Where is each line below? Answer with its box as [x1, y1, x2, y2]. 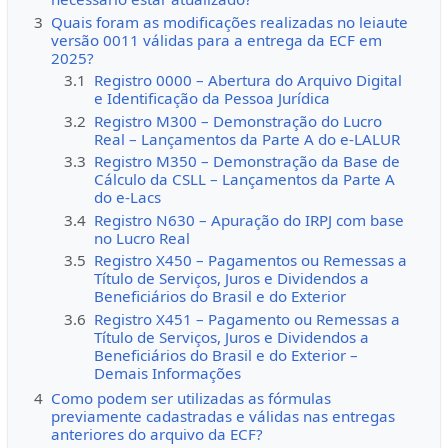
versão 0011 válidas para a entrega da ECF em [50, 29, 382, 50]
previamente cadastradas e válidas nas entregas [50, 406, 395, 427]
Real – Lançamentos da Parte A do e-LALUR [94, 128, 401, 149]
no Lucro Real [94, 227, 191, 248]
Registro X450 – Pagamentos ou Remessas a [94, 250, 408, 271]
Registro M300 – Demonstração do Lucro [94, 110, 383, 131]
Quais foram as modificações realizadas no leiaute [50, 11, 408, 32]
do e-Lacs [94, 187, 162, 208]
